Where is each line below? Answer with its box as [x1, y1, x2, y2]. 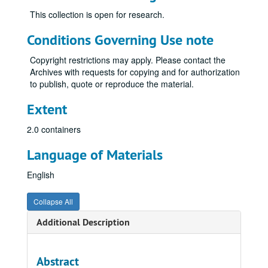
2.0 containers [27, 123, 81, 135]
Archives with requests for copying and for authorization [30, 66, 240, 78]
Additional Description [36, 216, 130, 229]
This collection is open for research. [30, 8, 165, 20]
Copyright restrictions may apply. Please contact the [30, 54, 226, 66]
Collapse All [33, 196, 73, 206]
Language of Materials [27, 145, 163, 164]
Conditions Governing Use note [27, 31, 214, 49]
